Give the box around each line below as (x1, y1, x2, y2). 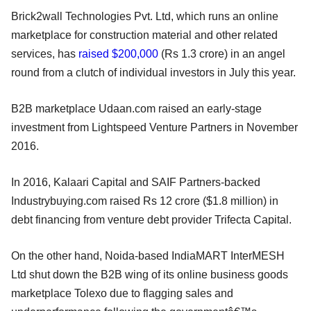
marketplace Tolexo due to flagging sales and (11, 287, 233, 299)
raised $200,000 (78, 47, 158, 60)
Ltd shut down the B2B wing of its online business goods (11, 268, 288, 280)
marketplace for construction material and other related (11, 28, 278, 41)
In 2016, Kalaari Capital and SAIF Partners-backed (11, 176, 260, 188)
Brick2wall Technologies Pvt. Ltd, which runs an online (11, 10, 278, 22)
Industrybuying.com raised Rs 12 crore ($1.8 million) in (11, 194, 278, 207)
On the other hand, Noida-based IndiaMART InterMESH (11, 249, 285, 262)
